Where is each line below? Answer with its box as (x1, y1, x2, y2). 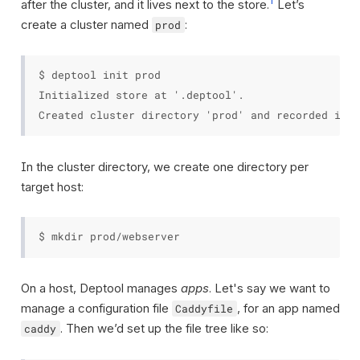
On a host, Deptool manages (20, 280, 181, 296)
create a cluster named (20, 17, 152, 32)
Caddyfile (175, 302, 233, 315)
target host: (20, 178, 84, 194)
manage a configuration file (20, 301, 172, 316)
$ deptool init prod (38, 67, 161, 81)
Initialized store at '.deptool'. (38, 88, 244, 101)
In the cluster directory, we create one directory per (20, 158, 309, 174)
